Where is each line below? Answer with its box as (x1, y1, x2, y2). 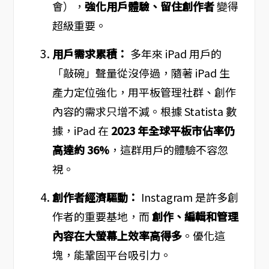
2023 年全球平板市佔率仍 (110, 122, 235, 139)
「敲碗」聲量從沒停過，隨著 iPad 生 (52, 65, 230, 81)
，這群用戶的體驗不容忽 (109, 142, 228, 158)
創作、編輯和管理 (151, 208, 238, 225)
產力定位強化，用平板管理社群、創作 (52, 84, 236, 100)
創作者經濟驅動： (52, 189, 139, 205)
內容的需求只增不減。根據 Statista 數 (52, 103, 237, 119)
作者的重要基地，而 (52, 208, 152, 225)
